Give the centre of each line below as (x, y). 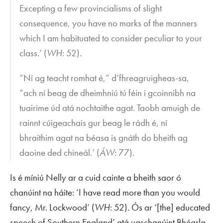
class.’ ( (33, 53)
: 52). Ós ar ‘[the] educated (160, 208)
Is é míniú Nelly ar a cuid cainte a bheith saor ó (96, 178)
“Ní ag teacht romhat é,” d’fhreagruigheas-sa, (105, 78)
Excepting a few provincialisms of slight (91, 8)
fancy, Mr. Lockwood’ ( (52, 208)
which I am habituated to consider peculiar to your (111, 38)
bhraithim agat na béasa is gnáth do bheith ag (104, 138)
